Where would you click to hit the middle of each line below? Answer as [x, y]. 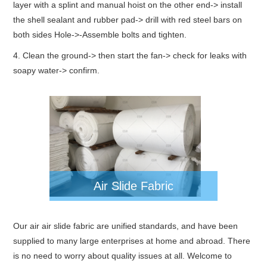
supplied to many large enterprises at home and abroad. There [132, 241]
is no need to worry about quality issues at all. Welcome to [123, 256]
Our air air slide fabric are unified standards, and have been [126, 226]
